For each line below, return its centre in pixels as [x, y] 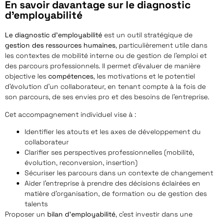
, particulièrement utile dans [161, 45]
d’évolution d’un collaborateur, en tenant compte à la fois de [105, 87]
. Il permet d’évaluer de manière [150, 66]
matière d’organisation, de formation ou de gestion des [116, 193]
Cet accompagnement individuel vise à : [70, 114]
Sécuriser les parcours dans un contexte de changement [119, 173]
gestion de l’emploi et [172, 56]
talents [36, 204]
